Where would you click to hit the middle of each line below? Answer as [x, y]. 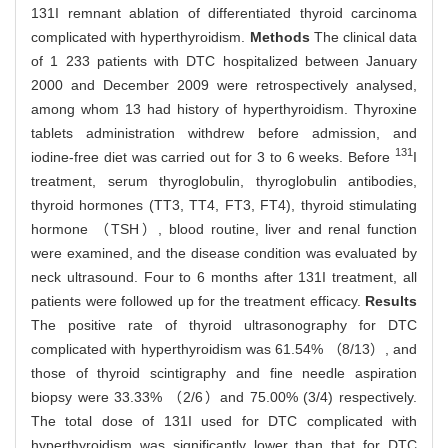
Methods [281, 36]
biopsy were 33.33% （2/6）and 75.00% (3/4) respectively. [224, 396]
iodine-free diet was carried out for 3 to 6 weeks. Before [213, 156]
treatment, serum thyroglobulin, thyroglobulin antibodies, [224, 180]
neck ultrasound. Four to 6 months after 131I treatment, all [224, 276]
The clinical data [365, 36]
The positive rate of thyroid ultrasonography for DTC [224, 324]
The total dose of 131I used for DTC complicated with [224, 420]
